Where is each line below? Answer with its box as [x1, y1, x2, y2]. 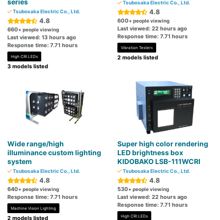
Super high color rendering [117, 139, 208, 148]
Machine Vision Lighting [11, 206, 56, 211]
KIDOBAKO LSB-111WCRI [117, 157, 200, 166]
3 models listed [7, 63, 48, 70]
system [7, 157, 32, 166]
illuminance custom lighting [7, 148, 101, 157]
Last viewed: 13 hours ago [7, 34, 76, 41]
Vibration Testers [121, 45, 153, 51]
